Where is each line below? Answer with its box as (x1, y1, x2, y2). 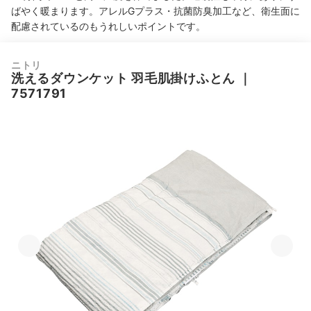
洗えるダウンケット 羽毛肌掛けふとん (11, 71, 235, 86)
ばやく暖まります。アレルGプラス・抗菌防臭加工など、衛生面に (11, 5, 300, 17)
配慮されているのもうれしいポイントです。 (11, 20, 205, 33)
